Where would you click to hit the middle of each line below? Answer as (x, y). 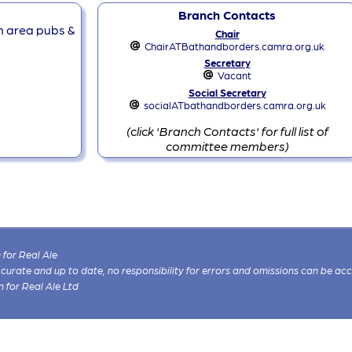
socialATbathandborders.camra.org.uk (235, 105)
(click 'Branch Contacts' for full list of (227, 131)
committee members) (227, 146)
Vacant (235, 75)
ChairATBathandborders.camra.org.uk (235, 46)
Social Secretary (227, 93)
